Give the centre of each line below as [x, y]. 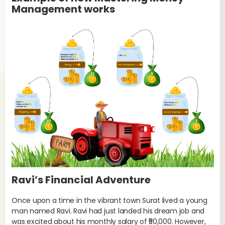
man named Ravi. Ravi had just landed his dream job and [108, 211]
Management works [63, 9]
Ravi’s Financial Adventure [81, 180]
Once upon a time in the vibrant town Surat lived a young [109, 201]
